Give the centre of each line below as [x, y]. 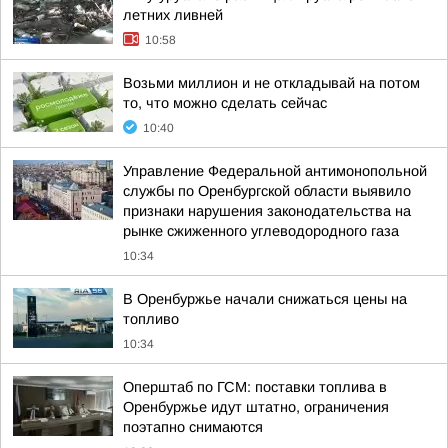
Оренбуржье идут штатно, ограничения [256, 407]
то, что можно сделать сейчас [225, 103]
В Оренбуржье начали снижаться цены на [265, 299]
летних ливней [173, 15]
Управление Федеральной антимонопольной [275, 171]
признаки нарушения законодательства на [267, 211]
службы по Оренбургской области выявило [267, 191]
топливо [151, 319]
